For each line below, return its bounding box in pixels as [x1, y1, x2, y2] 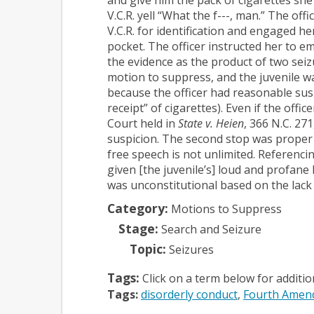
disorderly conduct [141, 286, 238, 302]
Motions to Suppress [171, 200, 282, 217]
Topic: [130, 240, 166, 257]
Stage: [118, 219, 158, 237]
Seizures [169, 241, 214, 257]
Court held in [107, 115, 178, 131]
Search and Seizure [161, 221, 261, 237]
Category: [107, 199, 168, 217]
